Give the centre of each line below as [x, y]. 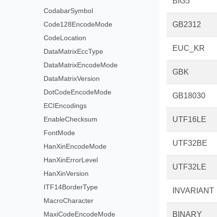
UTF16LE [189, 119]
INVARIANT [193, 191]
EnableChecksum [70, 119]
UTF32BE [190, 143]
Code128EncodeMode [78, 24]
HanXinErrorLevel [70, 160]
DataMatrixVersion [71, 78]
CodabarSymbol [68, 11]
